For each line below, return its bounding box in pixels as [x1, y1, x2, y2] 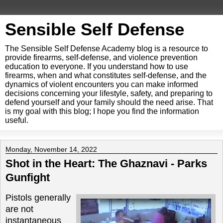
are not [5, 204, 33, 214]
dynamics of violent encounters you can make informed [5, 80, 198, 89]
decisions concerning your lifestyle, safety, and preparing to [5, 89, 213, 98]
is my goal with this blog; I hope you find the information [5, 107, 199, 115]
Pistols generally [5, 192, 71, 203]
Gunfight [5, 171, 50, 184]
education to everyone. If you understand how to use [5, 62, 188, 71]
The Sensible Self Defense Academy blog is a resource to [5, 44, 208, 53]
